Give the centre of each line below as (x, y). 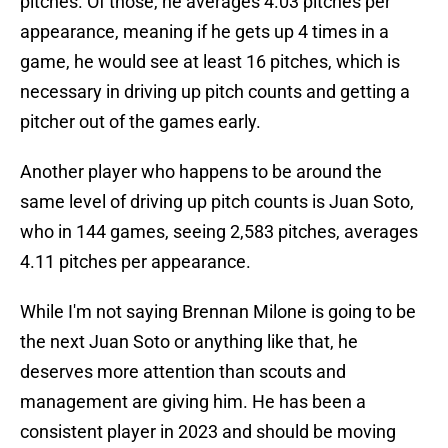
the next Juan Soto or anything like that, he (189, 342)
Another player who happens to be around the (201, 172)
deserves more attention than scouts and (183, 372)
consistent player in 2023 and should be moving (208, 432)
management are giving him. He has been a (193, 402)
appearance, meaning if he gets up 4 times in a (204, 32)
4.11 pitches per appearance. (135, 262)
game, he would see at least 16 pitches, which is (210, 62)
